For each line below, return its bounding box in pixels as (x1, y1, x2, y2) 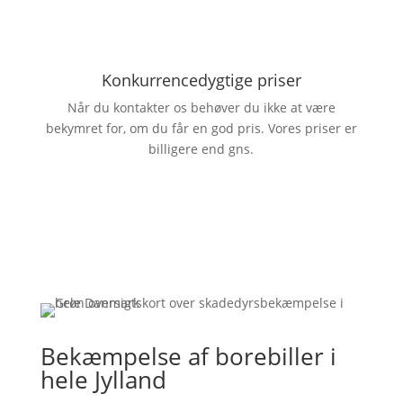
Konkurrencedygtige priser (101, 69, 301, 91)
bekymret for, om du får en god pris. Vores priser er (45, 120, 357, 137)
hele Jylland (40, 363, 166, 396)
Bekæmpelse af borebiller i (40, 340, 336, 372)
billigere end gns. (148, 140, 255, 157)
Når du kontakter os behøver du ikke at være (67, 99, 336, 116)
